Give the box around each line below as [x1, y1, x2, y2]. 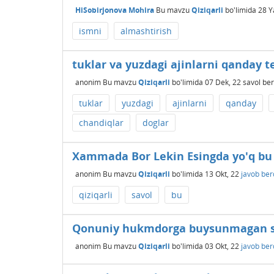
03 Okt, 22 [205, 240, 239, 251]
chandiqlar [79, 117, 124, 128]
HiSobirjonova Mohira [75, 4, 154, 15]
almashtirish [120, 25, 172, 37]
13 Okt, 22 [205, 168, 239, 179]
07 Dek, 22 [205, 76, 241, 87]
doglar [143, 117, 169, 128]
